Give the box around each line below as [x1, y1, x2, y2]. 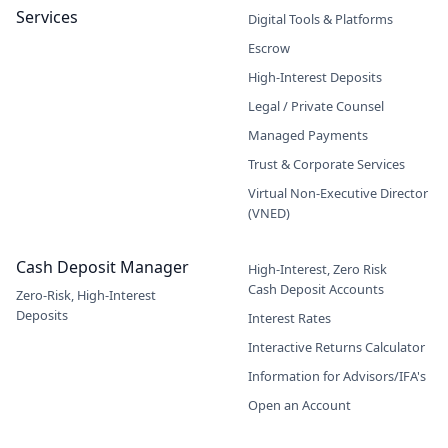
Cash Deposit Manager [16, 256, 189, 278]
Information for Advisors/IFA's [248, 367, 426, 385]
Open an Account [248, 396, 351, 414]
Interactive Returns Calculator [248, 338, 425, 356]
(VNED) [248, 204, 290, 222]
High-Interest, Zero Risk [248, 260, 387, 278]
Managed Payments [248, 126, 368, 144]
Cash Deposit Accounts [248, 280, 384, 298]
